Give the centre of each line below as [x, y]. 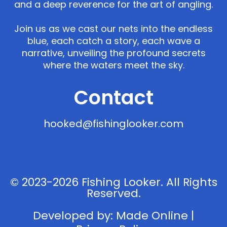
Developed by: [74, 215]
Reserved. [113, 193]
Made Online [152, 215]
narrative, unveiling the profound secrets [113, 53]
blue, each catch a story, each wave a [113, 41]
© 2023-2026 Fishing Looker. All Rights [113, 182]
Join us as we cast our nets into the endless [113, 28]
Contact [113, 97]
